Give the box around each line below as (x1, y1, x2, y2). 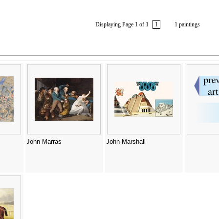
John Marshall (106, 138, 146, 146)
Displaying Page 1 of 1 (95, 21, 152, 28)
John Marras (26, 138, 62, 146)
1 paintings (171, 21, 200, 28)
